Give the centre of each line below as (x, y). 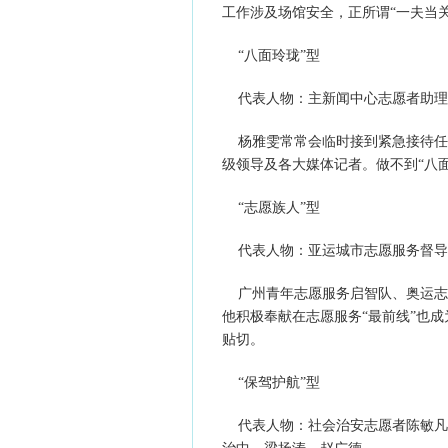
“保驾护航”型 (271, 382)
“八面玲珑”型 (271, 55)
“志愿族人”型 (271, 207)
